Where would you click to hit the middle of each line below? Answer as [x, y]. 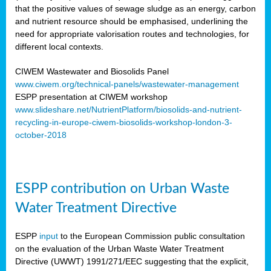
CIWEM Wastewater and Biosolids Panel [92, 71]
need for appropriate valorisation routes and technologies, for [132, 34]
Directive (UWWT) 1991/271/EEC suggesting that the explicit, [132, 261]
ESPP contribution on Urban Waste [122, 188]
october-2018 [41, 135]
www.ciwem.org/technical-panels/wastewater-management [127, 84]
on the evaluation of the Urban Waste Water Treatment [119, 248]
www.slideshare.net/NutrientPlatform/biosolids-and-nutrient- [129, 109]
